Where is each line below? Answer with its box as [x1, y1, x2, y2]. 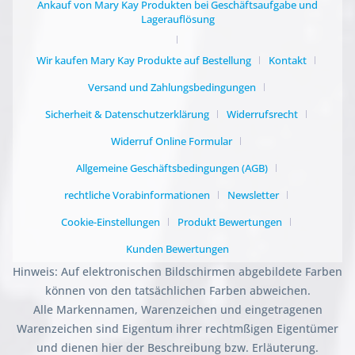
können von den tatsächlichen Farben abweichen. [44, 282, 311, 298]
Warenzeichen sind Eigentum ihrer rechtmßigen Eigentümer [17, 320, 338, 336]
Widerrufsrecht [227, 106, 298, 121]
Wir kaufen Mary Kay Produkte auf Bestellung [36, 52, 251, 67]
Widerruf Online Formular [111, 133, 232, 148]
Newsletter [227, 187, 279, 202]
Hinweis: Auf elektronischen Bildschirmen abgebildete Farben [13, 263, 342, 279]
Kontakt [269, 52, 307, 67]
